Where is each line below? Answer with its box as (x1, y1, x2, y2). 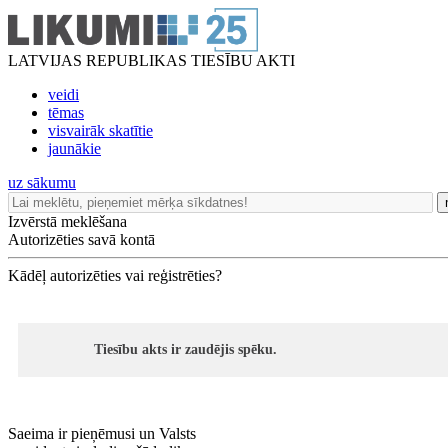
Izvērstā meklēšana (8, 213, 127, 230)
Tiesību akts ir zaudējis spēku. (94, 342, 277, 357)
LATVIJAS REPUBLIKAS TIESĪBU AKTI (8, 52, 295, 69)
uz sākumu (8, 174, 76, 191)
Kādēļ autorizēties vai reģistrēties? (8, 267, 222, 284)
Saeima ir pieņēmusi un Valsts (8, 425, 196, 442)
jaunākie (48, 140, 101, 157)
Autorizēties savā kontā (8, 231, 155, 248)
